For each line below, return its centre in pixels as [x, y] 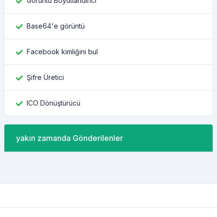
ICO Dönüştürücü [54, 103]
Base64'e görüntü [56, 26]
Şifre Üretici [45, 77]
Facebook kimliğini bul [62, 52]
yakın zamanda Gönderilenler [70, 138]
